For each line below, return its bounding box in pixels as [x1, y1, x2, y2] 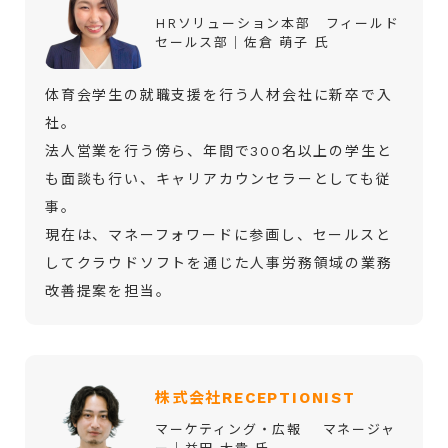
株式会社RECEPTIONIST [155, 388, 356, 407]
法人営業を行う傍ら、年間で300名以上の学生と [45, 142, 393, 159]
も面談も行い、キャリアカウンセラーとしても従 [45, 170, 392, 187]
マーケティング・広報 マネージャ [155, 421, 396, 437]
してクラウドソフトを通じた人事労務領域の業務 [45, 254, 393, 271]
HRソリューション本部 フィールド [155, 15, 400, 31]
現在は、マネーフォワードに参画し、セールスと [45, 226, 392, 243]
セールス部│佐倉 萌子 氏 [155, 34, 330, 50]
